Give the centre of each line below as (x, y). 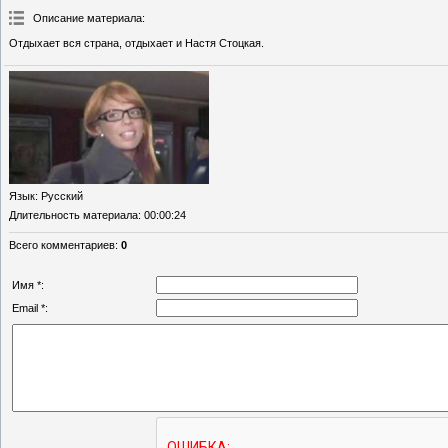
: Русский (59, 195)
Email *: (30, 307)
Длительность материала (73, 214)
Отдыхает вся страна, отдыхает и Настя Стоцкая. (136, 43)
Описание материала (87, 18)
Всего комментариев (62, 244)
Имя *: (28, 284)
